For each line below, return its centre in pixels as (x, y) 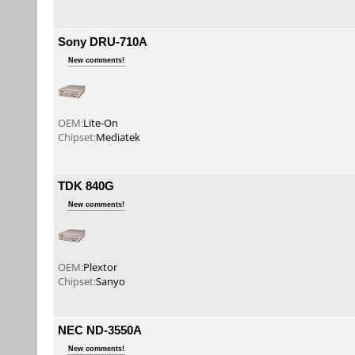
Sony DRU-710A (103, 41)
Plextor (100, 267)
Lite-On (101, 123)
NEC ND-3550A (100, 330)
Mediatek (118, 137)
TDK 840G (86, 185)
